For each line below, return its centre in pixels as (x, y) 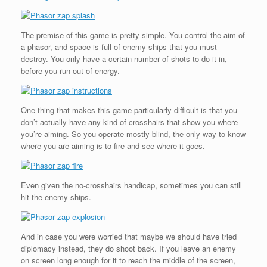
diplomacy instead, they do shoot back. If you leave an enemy (128, 248)
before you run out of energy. (70, 71)
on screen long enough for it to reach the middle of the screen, (128, 260)
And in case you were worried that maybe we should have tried (129, 236)
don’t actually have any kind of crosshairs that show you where (129, 122)
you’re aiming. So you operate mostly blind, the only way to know (133, 134)
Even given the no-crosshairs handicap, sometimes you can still (131, 185)
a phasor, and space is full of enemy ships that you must (119, 47)
